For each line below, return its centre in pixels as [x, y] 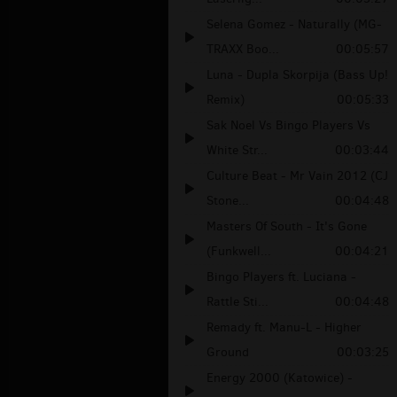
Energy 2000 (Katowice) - [280, 378]
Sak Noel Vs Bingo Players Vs [288, 126]
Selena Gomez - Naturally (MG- [294, 25]
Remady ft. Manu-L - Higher [284, 328]
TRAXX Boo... [243, 50]
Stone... [228, 201]
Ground [228, 353]
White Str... [237, 151]
